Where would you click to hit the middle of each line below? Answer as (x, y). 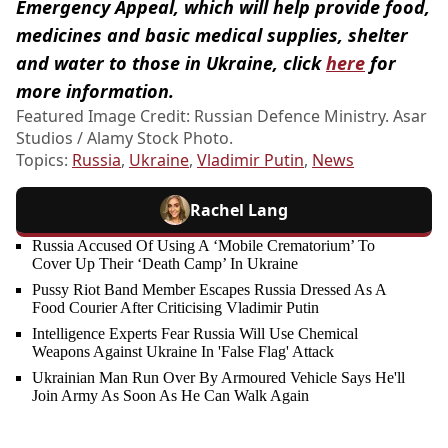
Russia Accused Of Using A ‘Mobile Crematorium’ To (203, 245)
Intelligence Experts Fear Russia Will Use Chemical (195, 333)
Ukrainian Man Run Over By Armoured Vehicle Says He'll (218, 377)
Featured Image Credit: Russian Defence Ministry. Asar (221, 115)
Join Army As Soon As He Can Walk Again (170, 395)
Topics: (44, 159)
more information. (95, 90)
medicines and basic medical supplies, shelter (212, 34)
